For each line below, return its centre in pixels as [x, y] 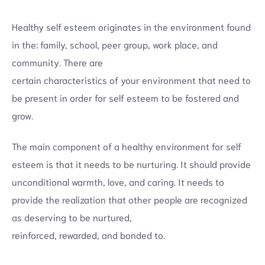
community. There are [57, 62]
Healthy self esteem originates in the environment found [131, 26]
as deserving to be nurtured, [72, 216]
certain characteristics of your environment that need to [131, 79]
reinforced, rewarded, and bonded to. [88, 234]
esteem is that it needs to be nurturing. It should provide [131, 163]
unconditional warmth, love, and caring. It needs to [118, 181]
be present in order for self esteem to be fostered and [125, 97]
